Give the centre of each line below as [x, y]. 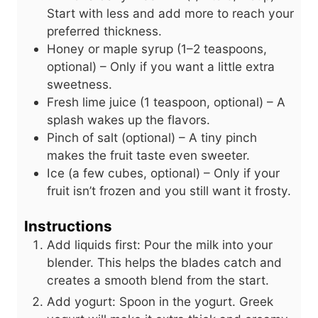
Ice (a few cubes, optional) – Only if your [163, 172]
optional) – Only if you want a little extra [161, 66]
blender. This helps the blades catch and [164, 262]
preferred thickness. [104, 31]
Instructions [68, 226]
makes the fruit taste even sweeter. [148, 155]
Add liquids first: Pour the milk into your [160, 244]
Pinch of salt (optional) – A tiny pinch [152, 137]
